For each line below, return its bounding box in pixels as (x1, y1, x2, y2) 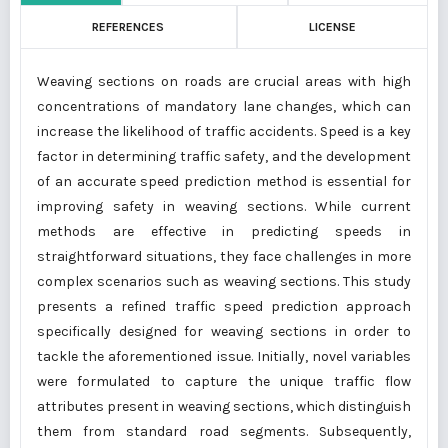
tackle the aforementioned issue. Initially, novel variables (37, 348, 411, 366)
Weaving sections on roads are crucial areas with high (37, 73, 411, 91)
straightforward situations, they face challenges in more (37, 248, 411, 266)
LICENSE (308, 20, 356, 35)
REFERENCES (92, 20, 165, 35)
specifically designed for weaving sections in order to (37, 323, 411, 341)
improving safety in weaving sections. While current (37, 198, 411, 216)
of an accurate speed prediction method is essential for (37, 173, 411, 191)
